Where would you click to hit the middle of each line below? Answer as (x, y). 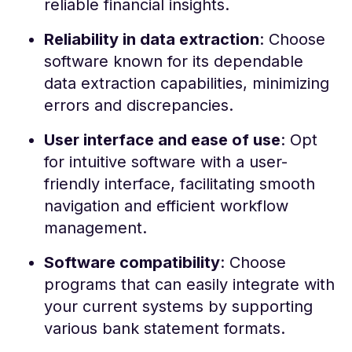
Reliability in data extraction (152, 39)
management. (95, 227)
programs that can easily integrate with (189, 284)
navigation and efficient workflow (166, 205)
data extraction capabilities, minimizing (187, 83)
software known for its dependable (174, 61)
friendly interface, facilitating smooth (180, 183)
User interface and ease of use (162, 139)
